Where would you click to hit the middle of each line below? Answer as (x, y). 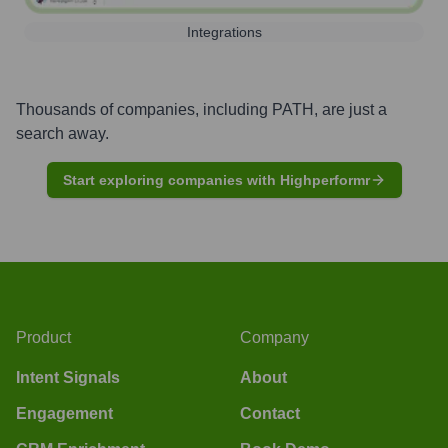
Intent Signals (68, 377)
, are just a (350, 109)
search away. (62, 133)
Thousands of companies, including (144, 109)
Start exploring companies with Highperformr (216, 179)
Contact (270, 413)
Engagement (64, 413)
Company (274, 337)
